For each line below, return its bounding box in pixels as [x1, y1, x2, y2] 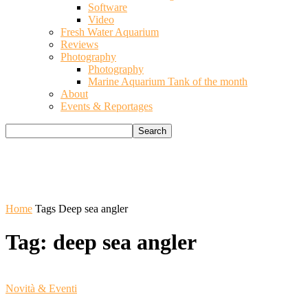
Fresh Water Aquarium [60, 26, 159, 38]
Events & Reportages [60, 100, 153, 112]
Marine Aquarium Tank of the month [88, 76, 247, 87]
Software [88, 1, 127, 13]
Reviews [60, 38, 98, 50]
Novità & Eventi [5, 282, 77, 294]
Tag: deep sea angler [5, 230, 197, 255]
